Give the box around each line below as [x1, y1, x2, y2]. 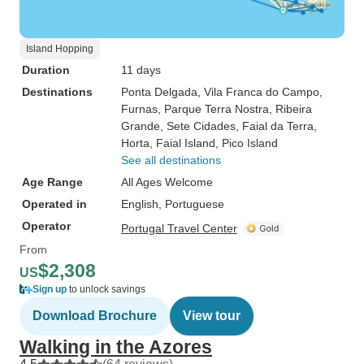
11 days [121, 63, 161, 76]
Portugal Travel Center [121, 222, 237, 235]
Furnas [121, 102, 158, 115]
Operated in [22, 197, 87, 210]
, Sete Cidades [160, 119, 236, 132]
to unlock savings [67, 284, 145, 295]
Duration [22, 63, 70, 76]
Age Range [22, 175, 83, 188]
